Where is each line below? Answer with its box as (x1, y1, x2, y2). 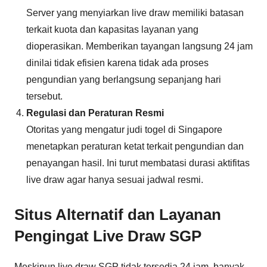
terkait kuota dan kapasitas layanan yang (26, 24, 198, 35)
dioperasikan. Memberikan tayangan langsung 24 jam (26, 41, 253, 51)
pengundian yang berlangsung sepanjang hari (26, 74, 221, 85)
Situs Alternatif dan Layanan (14, 206, 221, 223)
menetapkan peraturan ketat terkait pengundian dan (26, 141, 244, 151)
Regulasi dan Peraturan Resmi (26, 108, 164, 118)
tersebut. (26, 91, 63, 101)
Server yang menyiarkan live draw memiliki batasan (26, 8, 244, 18)
